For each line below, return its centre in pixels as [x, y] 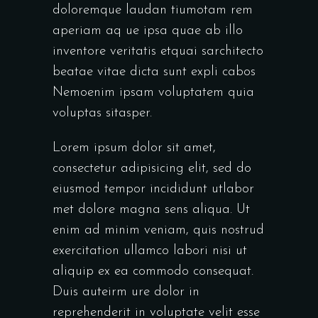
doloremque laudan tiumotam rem [153, 11]
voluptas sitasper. [102, 114]
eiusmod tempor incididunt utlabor [153, 190]
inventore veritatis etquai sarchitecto [158, 52]
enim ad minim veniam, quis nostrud [158, 231]
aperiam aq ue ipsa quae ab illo [148, 31]
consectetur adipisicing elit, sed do [152, 169]
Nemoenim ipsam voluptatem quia [153, 93]
